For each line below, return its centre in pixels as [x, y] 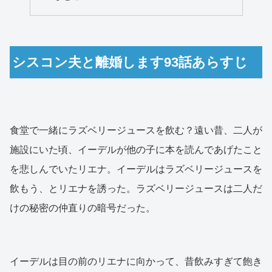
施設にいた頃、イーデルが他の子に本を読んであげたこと [136, 149]
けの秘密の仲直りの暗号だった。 [83, 208]
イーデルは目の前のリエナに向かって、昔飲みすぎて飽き [136, 261]
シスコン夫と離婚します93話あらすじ [130, 63]
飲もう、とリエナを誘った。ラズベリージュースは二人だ [136, 188]
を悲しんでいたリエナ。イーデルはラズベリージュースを [136, 169]
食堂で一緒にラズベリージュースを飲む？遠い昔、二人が [136, 130]
